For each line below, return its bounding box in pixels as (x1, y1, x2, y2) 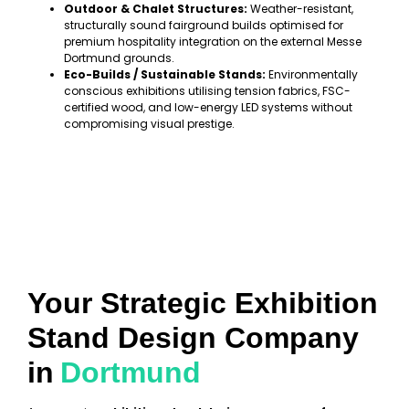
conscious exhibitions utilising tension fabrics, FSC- (64, 82, 351, 99)
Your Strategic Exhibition (27, 286, 378, 320)
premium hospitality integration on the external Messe (64, 33, 362, 49)
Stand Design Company (27, 320, 359, 354)
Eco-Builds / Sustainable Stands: (64, 66, 266, 82)
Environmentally (266, 66, 358, 82)
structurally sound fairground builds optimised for (64, 16, 343, 33)
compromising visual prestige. (64, 115, 235, 131)
